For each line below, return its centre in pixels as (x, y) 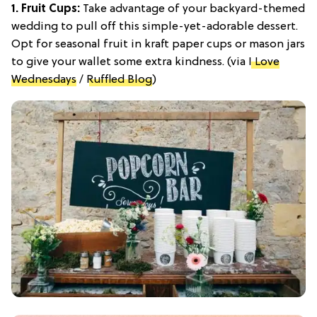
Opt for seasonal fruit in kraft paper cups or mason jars (158, 44)
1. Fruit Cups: (46, 9)
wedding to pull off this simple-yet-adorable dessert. (155, 27)
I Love (264, 62)
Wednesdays (44, 80)
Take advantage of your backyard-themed (192, 9)
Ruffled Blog (119, 80)
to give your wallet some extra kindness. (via (130, 62)
